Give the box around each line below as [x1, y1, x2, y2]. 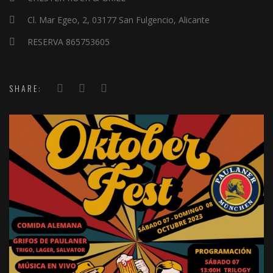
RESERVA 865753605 [25, 36, 110, 48]
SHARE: [9, 82, 42, 94]
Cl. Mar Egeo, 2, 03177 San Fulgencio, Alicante [27, 14, 210, 26]
